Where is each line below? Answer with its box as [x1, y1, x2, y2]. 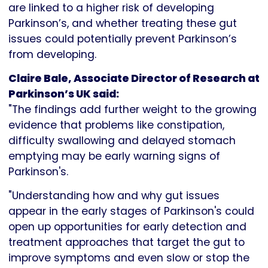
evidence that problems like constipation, [8, 118, 224, 133]
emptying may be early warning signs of [8, 149, 220, 164]
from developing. [8, 47, 96, 62]
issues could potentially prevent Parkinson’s [8, 32, 237, 47]
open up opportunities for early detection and [8, 220, 246, 234]
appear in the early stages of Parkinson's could [8, 204, 254, 219]
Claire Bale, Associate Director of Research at [8, 71, 260, 86]
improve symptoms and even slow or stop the [8, 251, 249, 266]
